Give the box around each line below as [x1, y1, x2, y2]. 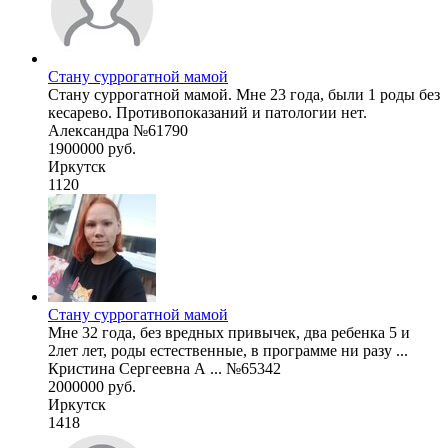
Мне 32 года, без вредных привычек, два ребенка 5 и [48, 323, 410, 341]
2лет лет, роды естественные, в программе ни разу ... [48, 341, 408, 359]
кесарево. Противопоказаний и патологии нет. [48, 103, 367, 121]
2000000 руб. [48, 377, 136, 395]
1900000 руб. [48, 139, 136, 157]
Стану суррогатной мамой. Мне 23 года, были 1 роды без [48, 85, 440, 103]
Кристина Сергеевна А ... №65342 [48, 359, 281, 377]
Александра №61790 [48, 121, 188, 139]
